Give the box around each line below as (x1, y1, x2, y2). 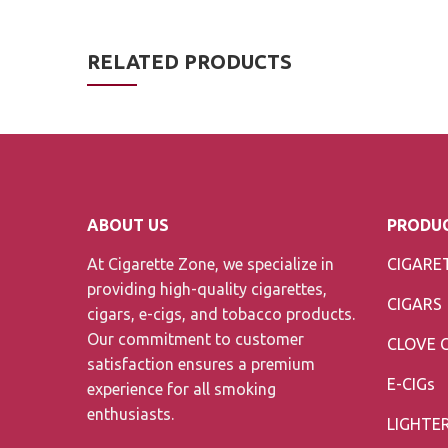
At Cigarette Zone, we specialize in (87, 254, 334, 273)
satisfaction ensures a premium (87, 354, 315, 373)
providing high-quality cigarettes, (87, 279, 327, 298)
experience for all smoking (87, 379, 276, 398)
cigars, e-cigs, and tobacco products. (87, 304, 355, 323)
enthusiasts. (87, 404, 174, 423)
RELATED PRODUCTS (87, 49, 292, 73)
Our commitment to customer (87, 329, 304, 348)
